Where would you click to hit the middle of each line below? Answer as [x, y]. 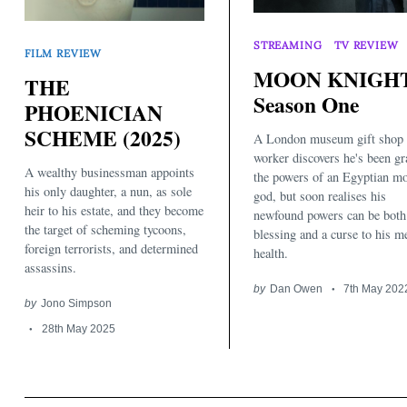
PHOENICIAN [94, 112]
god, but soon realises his [320, 196]
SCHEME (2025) [103, 138]
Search [159, 389]
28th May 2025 [78, 329]
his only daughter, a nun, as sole [108, 192]
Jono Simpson [76, 303]
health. [271, 253]
